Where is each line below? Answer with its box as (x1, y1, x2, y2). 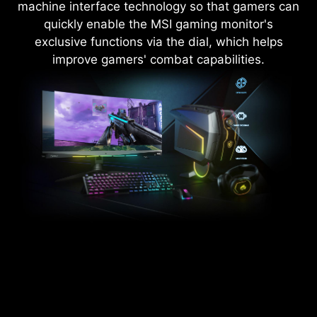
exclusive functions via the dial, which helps (34, 34, 283, 49)
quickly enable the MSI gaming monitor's (44, 16, 273, 31)
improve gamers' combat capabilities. (52, 52, 265, 67)
